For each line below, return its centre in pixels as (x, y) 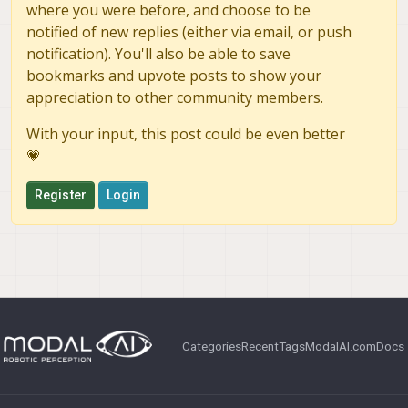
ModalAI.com (341, 347)
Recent (260, 347)
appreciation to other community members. (175, 98)
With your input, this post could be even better (186, 134)
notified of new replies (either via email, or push (189, 32)
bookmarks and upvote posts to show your (174, 76)
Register (61, 195)
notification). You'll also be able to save (158, 54)
